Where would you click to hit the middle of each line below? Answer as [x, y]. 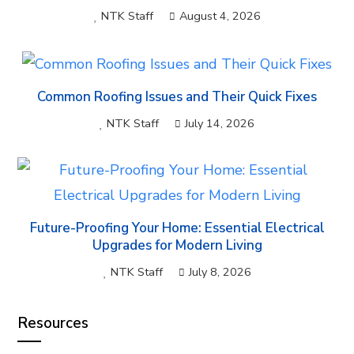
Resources [53, 323]
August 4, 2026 [220, 16]
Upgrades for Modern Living [177, 245]
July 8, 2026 [220, 271]
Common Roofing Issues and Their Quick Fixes [177, 96]
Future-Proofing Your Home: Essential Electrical [177, 228]
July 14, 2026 [220, 123]
